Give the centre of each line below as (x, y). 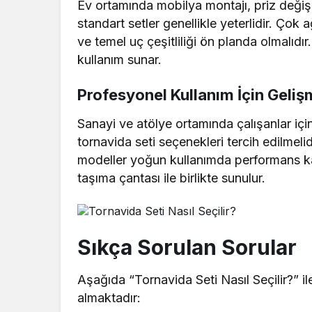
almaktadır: (109, 298)
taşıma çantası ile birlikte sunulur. (172, 178)
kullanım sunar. (120, 60)
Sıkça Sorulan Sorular (187, 248)
